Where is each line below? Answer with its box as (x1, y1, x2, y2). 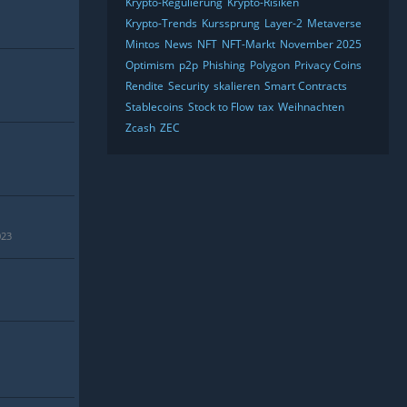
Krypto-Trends (125, 15, 197, 31)
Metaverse (307, 15, 362, 31)
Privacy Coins (294, 57, 362, 73)
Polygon (250, 57, 290, 73)
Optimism (125, 57, 174, 73)
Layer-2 (264, 15, 303, 31)
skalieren (213, 78, 260, 94)
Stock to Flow (188, 99, 253, 114)
